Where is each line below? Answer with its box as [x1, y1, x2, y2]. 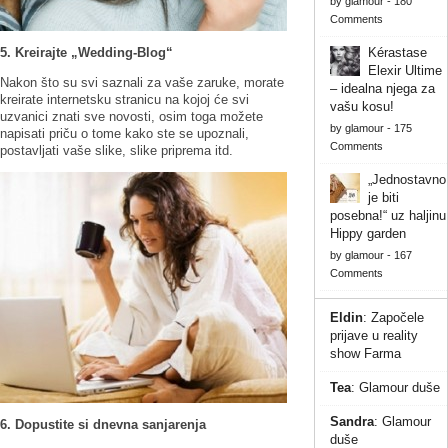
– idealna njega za [329, 80, 435, 96]
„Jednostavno [367, 171, 446, 187]
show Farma [329, 345, 401, 361]
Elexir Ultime [367, 62, 442, 78]
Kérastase [367, 44, 427, 60]
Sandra [329, 413, 374, 429]
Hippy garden [329, 225, 406, 241]
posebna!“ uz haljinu [329, 207, 446, 223]
